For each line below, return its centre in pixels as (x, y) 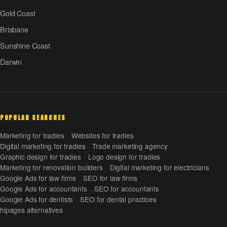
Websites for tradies (102, 135)
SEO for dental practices (118, 199)
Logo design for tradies (124, 156)
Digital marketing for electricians (159, 167)
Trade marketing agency (130, 146)
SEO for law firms (110, 178)
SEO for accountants (126, 188)
